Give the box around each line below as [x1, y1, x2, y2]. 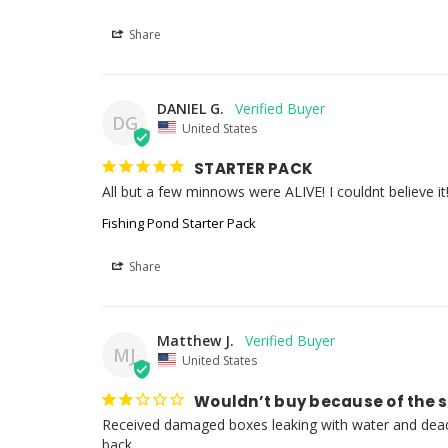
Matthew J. [157, 331, 234, 351]
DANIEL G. [157, 98, 224, 118]
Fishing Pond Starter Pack [102, 214, 256, 233]
